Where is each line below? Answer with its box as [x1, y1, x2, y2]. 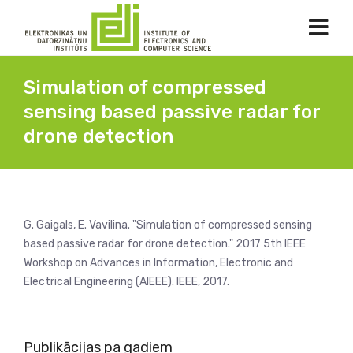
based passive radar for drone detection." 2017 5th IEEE [24, 237, 306, 251]
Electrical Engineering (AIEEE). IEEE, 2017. [24, 275, 229, 288]
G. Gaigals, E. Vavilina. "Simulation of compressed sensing [24, 218, 312, 232]
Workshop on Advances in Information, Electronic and [24, 256, 293, 269]
